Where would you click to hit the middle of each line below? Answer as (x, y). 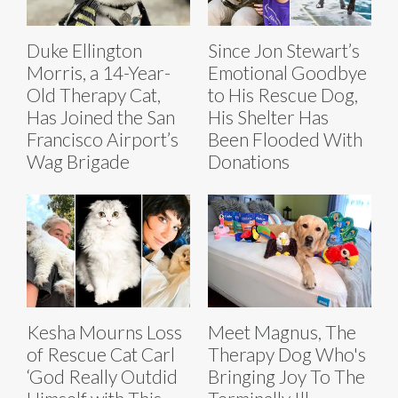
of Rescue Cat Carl (101, 354)
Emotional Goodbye (287, 72)
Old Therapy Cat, (94, 94)
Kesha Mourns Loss (104, 331)
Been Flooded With (285, 139)
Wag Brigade (78, 161)
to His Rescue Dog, (283, 94)
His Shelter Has (268, 116)
